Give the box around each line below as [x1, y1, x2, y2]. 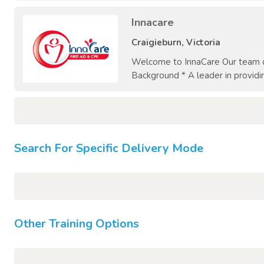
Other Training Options [14, 216, 139, 232]
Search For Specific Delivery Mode [14, 140, 203, 157]
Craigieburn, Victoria [131, 37, 220, 49]
